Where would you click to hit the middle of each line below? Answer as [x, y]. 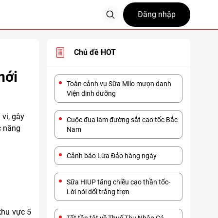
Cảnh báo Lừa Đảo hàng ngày [112, 156]
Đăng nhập [157, 14]
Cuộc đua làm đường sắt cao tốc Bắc [122, 120]
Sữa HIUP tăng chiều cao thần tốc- [118, 182]
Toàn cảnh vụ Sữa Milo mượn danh [119, 84]
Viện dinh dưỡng [91, 93]
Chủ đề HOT [95, 52]
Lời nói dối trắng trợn [98, 192]
